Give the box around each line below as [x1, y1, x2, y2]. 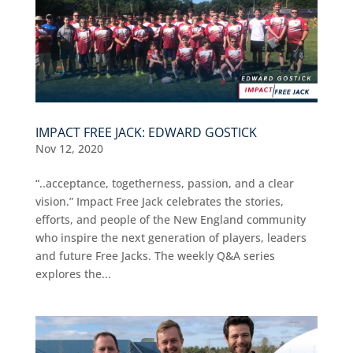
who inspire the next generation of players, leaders [35, 229, 307, 245]
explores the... [35, 266, 111, 281]
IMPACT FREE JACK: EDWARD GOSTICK [35, 123, 257, 141]
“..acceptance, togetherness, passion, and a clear [35, 175, 294, 191]
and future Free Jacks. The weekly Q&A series [35, 247, 275, 263]
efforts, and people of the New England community [35, 211, 306, 227]
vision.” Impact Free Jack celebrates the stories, [35, 193, 284, 209]
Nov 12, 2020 [35, 140, 103, 156]
